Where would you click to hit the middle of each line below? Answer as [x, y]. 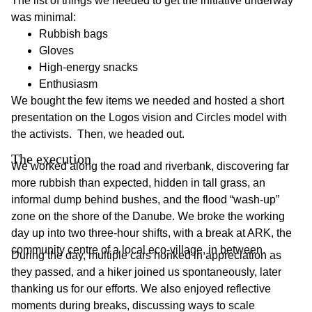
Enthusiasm [68, 84]
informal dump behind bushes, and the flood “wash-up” [145, 199]
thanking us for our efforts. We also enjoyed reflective [141, 288]
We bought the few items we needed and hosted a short [148, 100]
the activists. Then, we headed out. [98, 134]
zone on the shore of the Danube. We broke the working [148, 216]
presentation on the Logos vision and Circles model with [149, 117]
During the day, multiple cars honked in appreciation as [146, 255]
